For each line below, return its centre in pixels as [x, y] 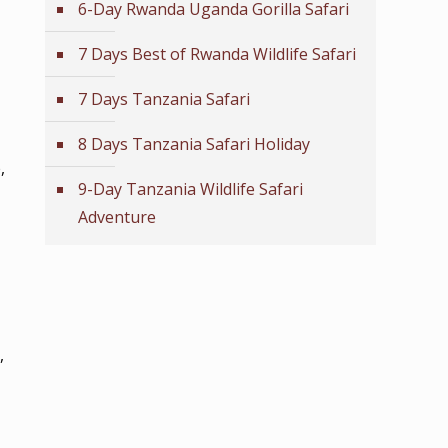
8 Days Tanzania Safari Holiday [194, 144]
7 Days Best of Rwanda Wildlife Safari [217, 54]
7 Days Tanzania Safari [164, 99]
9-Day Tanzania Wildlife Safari [190, 189]
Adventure [117, 217]
